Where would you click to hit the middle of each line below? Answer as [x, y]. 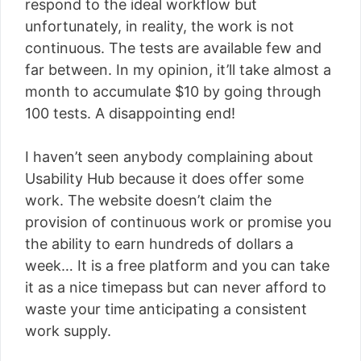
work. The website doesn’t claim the [148, 200]
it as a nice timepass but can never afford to [176, 287]
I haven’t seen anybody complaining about [169, 157]
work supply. [68, 331]
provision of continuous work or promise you [178, 222]
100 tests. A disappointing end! [130, 113]
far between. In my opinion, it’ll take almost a [178, 70]
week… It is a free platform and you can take [177, 266]
